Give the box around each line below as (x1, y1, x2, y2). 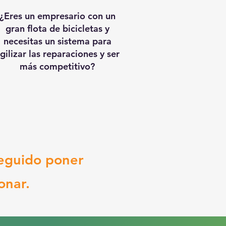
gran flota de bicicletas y (5, 23, 109, 34)
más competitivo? (20, 61, 95, 72)
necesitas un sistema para (3, 35, 111, 47)
